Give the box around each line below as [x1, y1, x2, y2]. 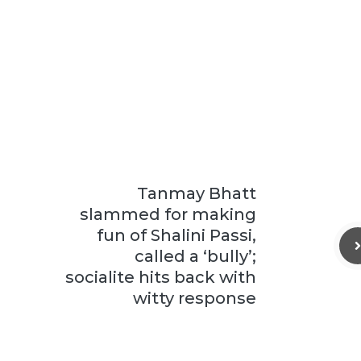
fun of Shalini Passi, [97, 226, 256, 245]
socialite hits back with [65, 268, 256, 287]
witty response [133, 288, 256, 308]
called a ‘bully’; [135, 247, 256, 266]
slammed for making [80, 205, 256, 224]
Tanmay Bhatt [137, 184, 256, 203]
